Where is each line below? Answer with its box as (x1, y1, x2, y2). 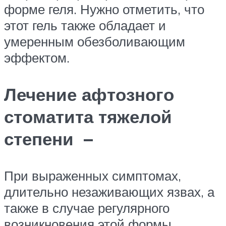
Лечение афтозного (4, 83, 174, 106)
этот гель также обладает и (4, 17, 166, 33)
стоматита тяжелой (4, 105, 172, 128)
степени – (4, 128, 93, 150)
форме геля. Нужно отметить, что (4, 1, 204, 17)
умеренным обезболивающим (4, 33, 185, 49)
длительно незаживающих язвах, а (4, 184, 214, 200)
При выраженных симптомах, (4, 167, 181, 184)
